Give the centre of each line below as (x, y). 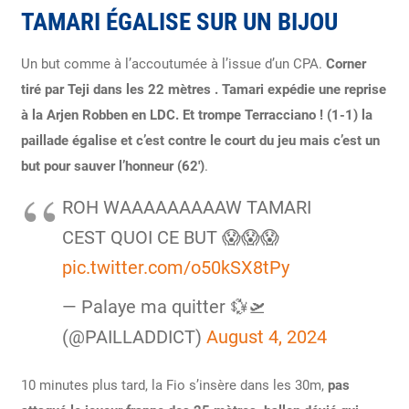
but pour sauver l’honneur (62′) (112, 166)
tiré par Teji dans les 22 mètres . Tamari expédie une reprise (203, 89)
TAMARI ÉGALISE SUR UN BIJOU (179, 21)
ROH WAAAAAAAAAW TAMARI (186, 207)
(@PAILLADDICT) (134, 337)
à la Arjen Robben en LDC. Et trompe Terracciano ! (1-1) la (196, 115)
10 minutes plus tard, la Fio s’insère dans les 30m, (174, 386)
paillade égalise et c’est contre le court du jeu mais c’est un (200, 140)
